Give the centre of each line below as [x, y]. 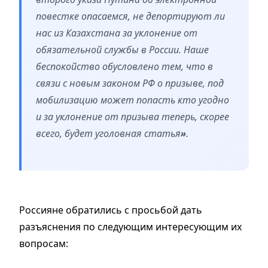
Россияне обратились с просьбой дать [111, 210]
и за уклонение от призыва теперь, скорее [133, 117]
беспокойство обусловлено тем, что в [124, 67]
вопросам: [44, 244]
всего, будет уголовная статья [108, 134]
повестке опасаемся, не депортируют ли [130, 16]
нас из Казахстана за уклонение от [117, 33]
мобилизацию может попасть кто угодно [133, 100]
